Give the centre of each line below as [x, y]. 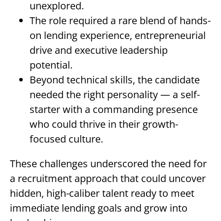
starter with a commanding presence [113, 109]
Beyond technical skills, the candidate [114, 80]
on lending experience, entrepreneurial [117, 35]
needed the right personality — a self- [114, 94]
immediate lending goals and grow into [98, 208]
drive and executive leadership [98, 50]
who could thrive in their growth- [104, 124]
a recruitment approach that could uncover [108, 178]
